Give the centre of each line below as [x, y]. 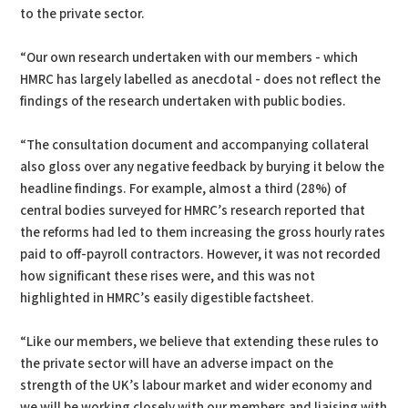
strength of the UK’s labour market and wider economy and [197, 386]
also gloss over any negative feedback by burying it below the [203, 167]
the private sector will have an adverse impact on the [177, 364]
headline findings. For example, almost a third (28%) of [184, 189]
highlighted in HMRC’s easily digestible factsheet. [168, 298]
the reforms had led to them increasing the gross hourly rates [203, 233]
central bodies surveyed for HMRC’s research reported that [193, 211]
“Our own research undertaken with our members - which [189, 58]
